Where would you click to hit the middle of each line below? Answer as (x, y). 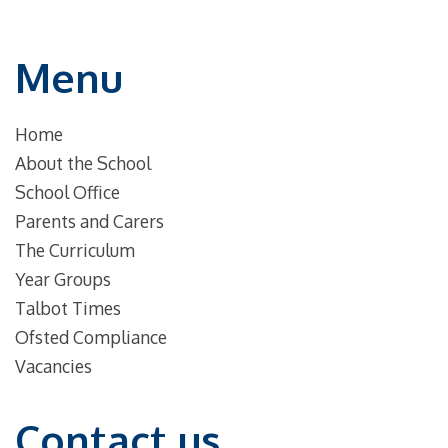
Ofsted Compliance (91, 337)
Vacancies (53, 366)
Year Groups (63, 279)
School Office (67, 192)
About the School (83, 163)
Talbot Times (68, 308)
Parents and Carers (89, 221)
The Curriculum (75, 250)
